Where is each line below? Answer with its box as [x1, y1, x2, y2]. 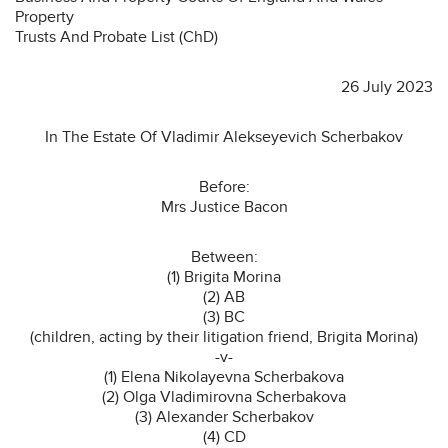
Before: [198, 176, 250, 197]
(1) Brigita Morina [167, 266, 281, 287]
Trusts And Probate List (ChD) [15, 26, 218, 47]
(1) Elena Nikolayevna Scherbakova [104, 366, 344, 387]
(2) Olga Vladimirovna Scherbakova [102, 386, 346, 407]
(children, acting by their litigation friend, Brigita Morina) [30, 326, 418, 347]
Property [15, 6, 74, 27]
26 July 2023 [341, 76, 433, 97]
